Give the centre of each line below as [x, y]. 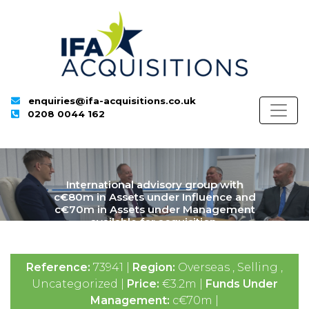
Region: [155, 267]
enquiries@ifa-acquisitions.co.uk [112, 101]
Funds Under [241, 284]
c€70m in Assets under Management [154, 209]
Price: [144, 284]
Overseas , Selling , [230, 267]
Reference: [60, 267]
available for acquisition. [154, 222]
